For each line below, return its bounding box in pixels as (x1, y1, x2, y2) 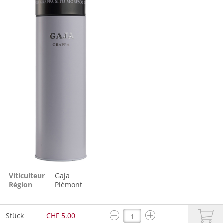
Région (9, 180, 32, 190)
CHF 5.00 (46, 211, 75, 221)
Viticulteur (9, 171, 45, 181)
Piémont (55, 180, 82, 190)
